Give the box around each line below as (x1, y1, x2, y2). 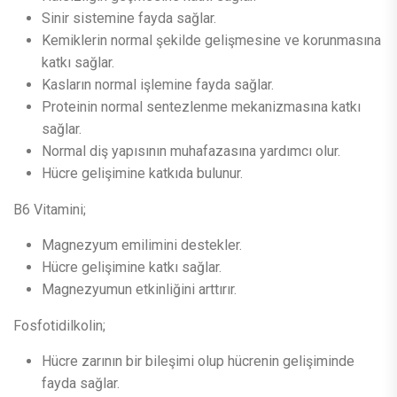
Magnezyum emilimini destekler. (42, 237, 242, 254)
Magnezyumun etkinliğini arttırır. (42, 281, 237, 299)
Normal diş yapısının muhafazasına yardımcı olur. (42, 143, 340, 160)
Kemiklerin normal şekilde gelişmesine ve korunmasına (42, 32, 381, 50)
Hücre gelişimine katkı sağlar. (42, 259, 222, 276)
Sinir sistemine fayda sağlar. (42, 10, 216, 27)
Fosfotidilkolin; (13, 317, 105, 335)
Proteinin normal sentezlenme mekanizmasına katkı (42, 98, 361, 116)
